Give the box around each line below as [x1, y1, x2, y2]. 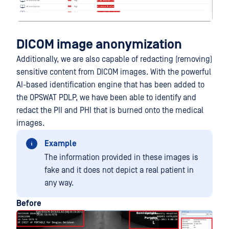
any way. [44, 178, 74, 188]
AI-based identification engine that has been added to [16, 80, 204, 89]
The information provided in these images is [44, 152, 198, 162]
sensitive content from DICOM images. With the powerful [16, 67, 211, 77]
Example [44, 139, 77, 148]
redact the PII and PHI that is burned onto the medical [16, 105, 203, 115]
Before [16, 198, 41, 208]
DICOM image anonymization [16, 37, 182, 52]
